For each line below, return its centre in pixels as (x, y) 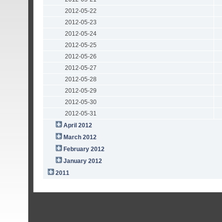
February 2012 (84, 149)
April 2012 (78, 126)
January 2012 (83, 161)
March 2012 (80, 138)
